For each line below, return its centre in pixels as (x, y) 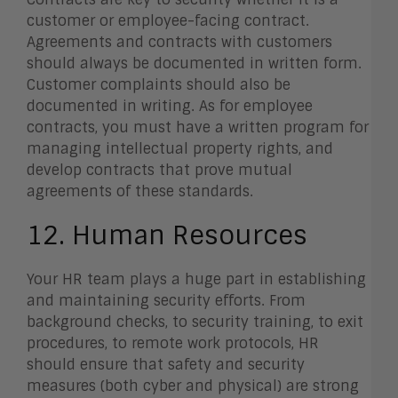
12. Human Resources (167, 236)
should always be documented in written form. (194, 64)
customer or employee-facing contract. (168, 21)
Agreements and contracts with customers (179, 43)
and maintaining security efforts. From (166, 301)
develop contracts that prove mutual (159, 171)
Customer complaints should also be (159, 85)
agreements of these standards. (142, 192)
